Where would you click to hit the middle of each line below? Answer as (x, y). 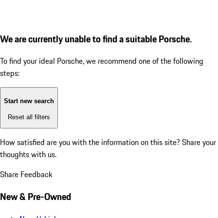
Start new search (29, 101)
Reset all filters (29, 117)
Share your (199, 142)
